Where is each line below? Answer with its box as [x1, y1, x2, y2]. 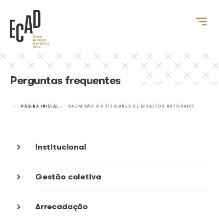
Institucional [44, 178, 109, 190]
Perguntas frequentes [12, 93, 151, 109]
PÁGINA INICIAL [26, 130, 73, 136]
